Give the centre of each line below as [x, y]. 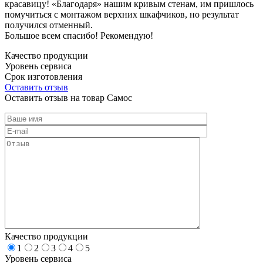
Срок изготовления [43, 76]
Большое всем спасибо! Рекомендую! [79, 35]
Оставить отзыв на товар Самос [68, 97]
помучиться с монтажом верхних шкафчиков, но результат [122, 14]
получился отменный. [49, 25]
